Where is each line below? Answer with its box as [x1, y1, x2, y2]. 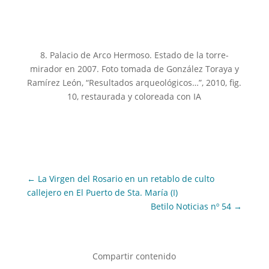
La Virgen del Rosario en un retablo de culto [37, 172, 214, 184]
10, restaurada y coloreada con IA [67, 90, 202, 102]
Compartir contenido [92, 250, 177, 262]
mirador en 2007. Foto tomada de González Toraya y [29, 62, 239, 74]
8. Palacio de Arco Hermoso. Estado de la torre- [40, 49, 229, 61]
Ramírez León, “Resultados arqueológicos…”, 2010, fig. [27, 76, 242, 88]
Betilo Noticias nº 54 [151, 200, 232, 212]
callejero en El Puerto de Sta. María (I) [26, 186, 178, 198]
